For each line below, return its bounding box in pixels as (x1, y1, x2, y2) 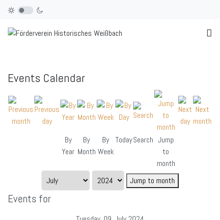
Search (133, 135, 153, 145)
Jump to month (130, 175, 175, 186)
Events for (8, 192, 51, 206)
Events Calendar (8, 70, 85, 86)
